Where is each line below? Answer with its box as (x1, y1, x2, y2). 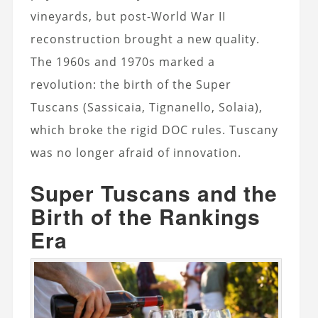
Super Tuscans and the (30, 177, 278, 208)
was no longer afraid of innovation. (30, 144, 241, 160)
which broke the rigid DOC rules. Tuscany (30, 121, 278, 138)
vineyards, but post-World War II (30, 8, 226, 24)
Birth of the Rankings (30, 200, 261, 231)
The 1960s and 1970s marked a (30, 53, 215, 70)
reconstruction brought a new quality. (30, 31, 260, 47)
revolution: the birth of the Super (30, 76, 231, 92)
